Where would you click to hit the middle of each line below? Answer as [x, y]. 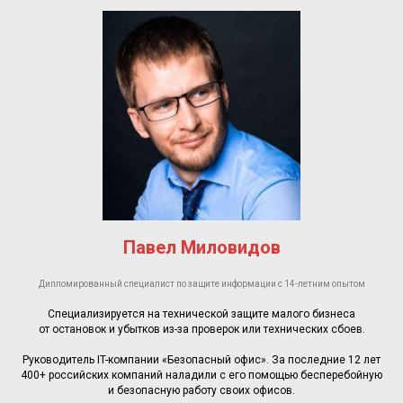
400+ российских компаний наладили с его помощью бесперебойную [201, 375]
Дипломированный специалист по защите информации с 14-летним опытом [201, 283]
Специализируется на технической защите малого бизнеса [201, 313]
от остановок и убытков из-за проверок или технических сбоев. [201, 329]
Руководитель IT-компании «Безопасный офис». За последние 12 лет [201, 359]
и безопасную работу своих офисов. [201, 390]
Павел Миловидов [201, 247]
